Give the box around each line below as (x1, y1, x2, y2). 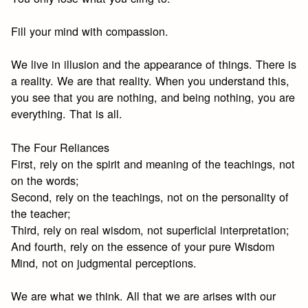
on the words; (11, 171, 80, 188)
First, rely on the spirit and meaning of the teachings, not (11, 155, 296, 172)
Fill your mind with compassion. (11, 22, 169, 39)
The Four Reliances (11, 138, 110, 155)
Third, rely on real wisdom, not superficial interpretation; (11, 221, 290, 238)
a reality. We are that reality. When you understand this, (11, 72, 290, 89)
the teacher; (11, 204, 71, 221)
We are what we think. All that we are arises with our (11, 287, 276, 304)
